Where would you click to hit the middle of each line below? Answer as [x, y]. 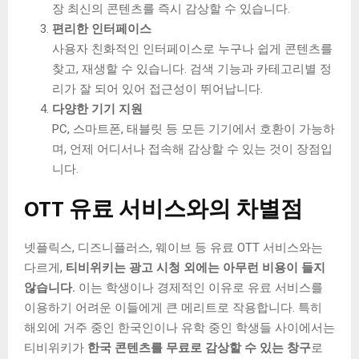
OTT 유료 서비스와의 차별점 [163, 209]
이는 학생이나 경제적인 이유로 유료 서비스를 [199, 287]
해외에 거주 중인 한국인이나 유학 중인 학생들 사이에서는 [179, 327]
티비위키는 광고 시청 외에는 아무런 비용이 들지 [196, 267]
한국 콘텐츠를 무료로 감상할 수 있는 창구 [199, 347]
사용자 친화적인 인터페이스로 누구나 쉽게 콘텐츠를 [192, 48]
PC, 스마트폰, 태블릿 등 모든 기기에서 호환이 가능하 [194, 129]
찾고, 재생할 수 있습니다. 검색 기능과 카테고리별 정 [192, 69]
